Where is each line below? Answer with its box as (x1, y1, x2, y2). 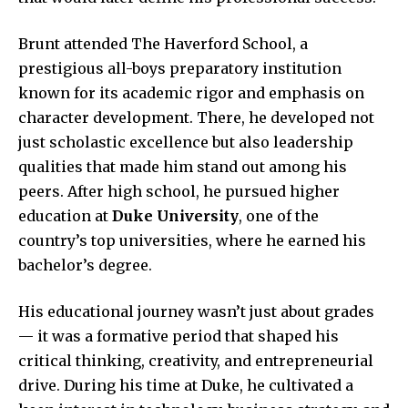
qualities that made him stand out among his (18, 157, 347, 176)
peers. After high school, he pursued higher (18, 181, 340, 200)
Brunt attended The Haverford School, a (18, 34, 308, 53)
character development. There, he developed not (18, 107, 374, 127)
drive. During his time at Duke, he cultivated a (18, 375, 353, 394)
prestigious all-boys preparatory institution (18, 58, 342, 77)
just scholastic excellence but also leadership (18, 132, 353, 151)
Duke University (112, 206, 239, 225)
